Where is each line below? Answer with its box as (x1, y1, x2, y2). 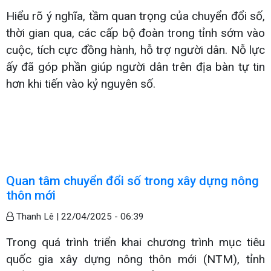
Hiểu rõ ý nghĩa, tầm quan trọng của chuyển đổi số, (6, 8, 265, 23)
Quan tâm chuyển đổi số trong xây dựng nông (6, 173, 259, 188)
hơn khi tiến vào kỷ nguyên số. (6, 76, 155, 91)
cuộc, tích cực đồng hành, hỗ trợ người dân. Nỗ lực (6, 42, 265, 57)
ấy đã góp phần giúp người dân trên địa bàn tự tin (6, 59, 265, 74)
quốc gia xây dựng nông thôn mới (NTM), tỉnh (6, 252, 265, 266)
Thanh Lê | (14, 211, 61, 222)
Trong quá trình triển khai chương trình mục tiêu (6, 235, 265, 249)
